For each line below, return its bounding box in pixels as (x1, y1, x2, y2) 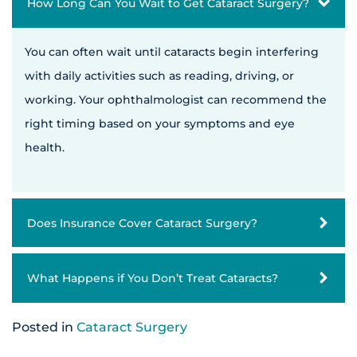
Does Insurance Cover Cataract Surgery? (27, 216, 258, 231)
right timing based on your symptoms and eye (25, 116, 295, 131)
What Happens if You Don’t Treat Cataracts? (27, 271, 279, 286)
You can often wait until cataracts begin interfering (25, 44, 319, 59)
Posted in (12, 319, 76, 335)
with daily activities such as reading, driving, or (25, 68, 294, 83)
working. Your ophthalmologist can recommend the (25, 92, 327, 107)
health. (25, 139, 65, 155)
